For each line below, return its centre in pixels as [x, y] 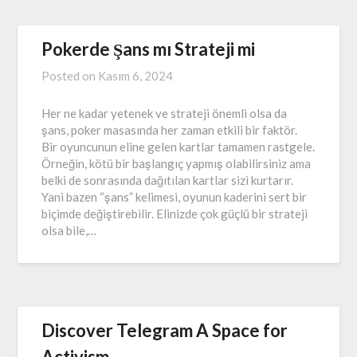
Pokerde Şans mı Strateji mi [149, 49]
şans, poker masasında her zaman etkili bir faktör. [170, 130]
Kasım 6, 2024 [136, 76]
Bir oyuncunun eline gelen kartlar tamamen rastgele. [178, 147]
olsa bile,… [69, 231]
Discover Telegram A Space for [165, 331]
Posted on [70, 76]
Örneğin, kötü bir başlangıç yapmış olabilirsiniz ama [177, 164]
